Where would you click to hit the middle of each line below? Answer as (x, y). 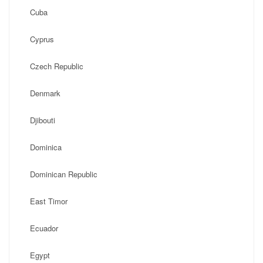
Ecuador (44, 228)
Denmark (45, 93)
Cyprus (42, 39)
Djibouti (43, 120)
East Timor (49, 201)
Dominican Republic (64, 174)
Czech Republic (57, 66)
